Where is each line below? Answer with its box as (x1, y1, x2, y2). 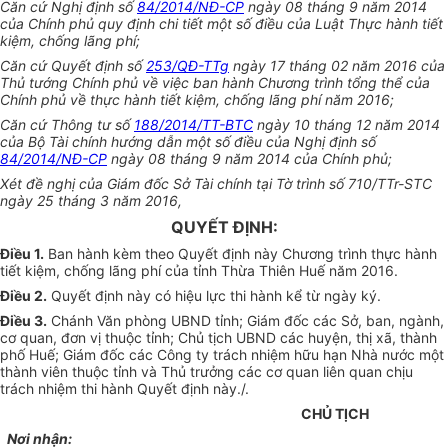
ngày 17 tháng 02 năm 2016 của (229, 57, 445, 75)
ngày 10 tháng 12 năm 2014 (253, 116, 440, 134)
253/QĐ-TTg (146, 57, 229, 75)
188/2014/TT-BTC (134, 116, 253, 134)
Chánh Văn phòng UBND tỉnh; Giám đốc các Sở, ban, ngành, (47, 312, 444, 330)
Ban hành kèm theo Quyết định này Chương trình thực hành (44, 245, 437, 263)
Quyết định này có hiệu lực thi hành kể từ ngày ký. (47, 287, 381, 305)
